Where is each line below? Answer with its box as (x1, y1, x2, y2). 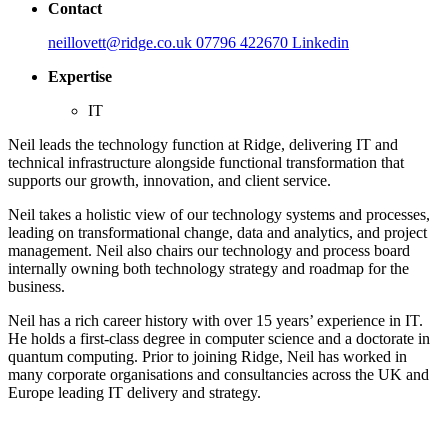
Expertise (48, 67, 112, 85)
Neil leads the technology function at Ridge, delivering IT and (8, 135, 398, 153)
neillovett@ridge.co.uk (48, 33, 196, 51)
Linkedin (292, 33, 349, 51)
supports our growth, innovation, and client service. (8, 171, 331, 189)
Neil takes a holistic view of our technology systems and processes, (8, 205, 430, 223)
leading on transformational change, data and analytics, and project (8, 223, 427, 241)
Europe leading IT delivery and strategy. (8, 383, 261, 401)
